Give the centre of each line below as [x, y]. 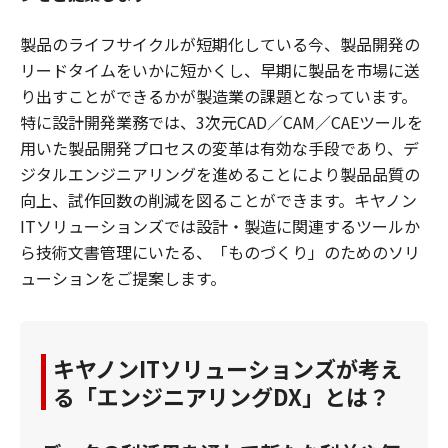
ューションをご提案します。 [123, 278]
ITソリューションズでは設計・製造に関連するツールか [220, 226]
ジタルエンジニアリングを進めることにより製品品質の [220, 174]
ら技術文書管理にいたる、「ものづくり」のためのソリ [220, 252]
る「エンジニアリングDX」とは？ [221, 396]
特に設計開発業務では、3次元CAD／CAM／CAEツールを [221, 122]
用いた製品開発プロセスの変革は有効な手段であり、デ [219, 148]
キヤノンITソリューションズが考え [227, 368]
